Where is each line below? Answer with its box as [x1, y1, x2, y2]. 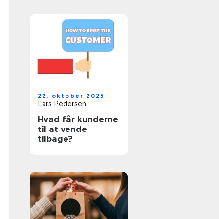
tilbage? [38, 134, 73, 144]
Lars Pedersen [38, 100, 86, 108]
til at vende [38, 124, 87, 134]
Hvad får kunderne [38, 114, 118, 124]
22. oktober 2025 [38, 92, 105, 99]
